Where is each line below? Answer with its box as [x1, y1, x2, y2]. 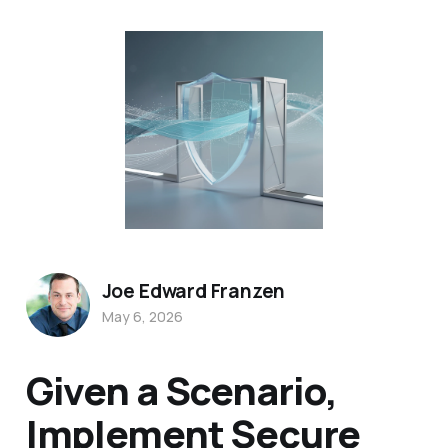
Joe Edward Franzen [101, 277, 286, 304]
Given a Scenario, [25, 364, 338, 417]
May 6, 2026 [101, 306, 183, 326]
